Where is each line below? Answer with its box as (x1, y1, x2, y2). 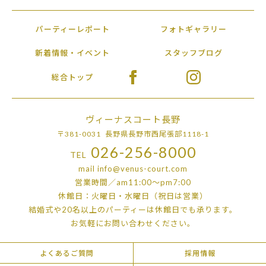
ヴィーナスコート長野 (85, 114, 180, 125)
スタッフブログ (164, 48, 223, 58)
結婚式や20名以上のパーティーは (28, 205, 155, 215)
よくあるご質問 (39, 248, 94, 258)
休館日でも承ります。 (155, 205, 237, 215)
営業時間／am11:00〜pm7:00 (75, 178, 191, 188)
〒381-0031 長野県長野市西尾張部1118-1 (57, 129, 209, 139)
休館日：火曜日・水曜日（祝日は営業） (58, 191, 208, 201)
